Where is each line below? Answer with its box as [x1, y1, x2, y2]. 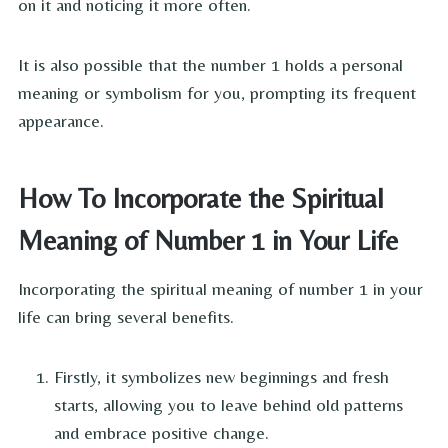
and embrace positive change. [54, 422, 269, 444]
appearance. [18, 110, 104, 132]
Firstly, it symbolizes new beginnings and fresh [54, 366, 389, 388]
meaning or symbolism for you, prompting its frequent [18, 82, 416, 104]
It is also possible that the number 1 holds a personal [18, 54, 403, 76]
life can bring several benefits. [18, 306, 234, 328]
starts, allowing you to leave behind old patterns [54, 394, 403, 416]
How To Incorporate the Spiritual [18, 182, 384, 215]
